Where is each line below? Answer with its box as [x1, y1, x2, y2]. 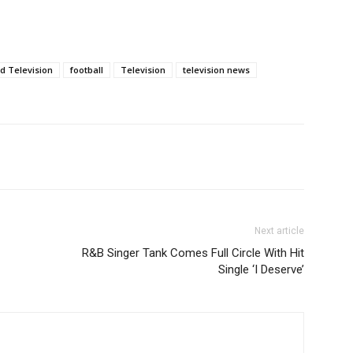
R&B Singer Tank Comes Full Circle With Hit [82, 246, 304, 260]
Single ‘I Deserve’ [218, 262, 304, 277]
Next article [255, 225, 304, 236]
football [70, 64, 103, 76]
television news [183, 64, 250, 76]
